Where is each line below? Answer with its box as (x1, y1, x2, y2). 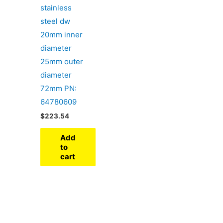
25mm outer (40, 56, 84, 66)
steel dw (40, 16, 71, 26)
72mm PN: (40, 83, 77, 93)
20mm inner (40, 29, 83, 39)
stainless (40, 2, 72, 12)
